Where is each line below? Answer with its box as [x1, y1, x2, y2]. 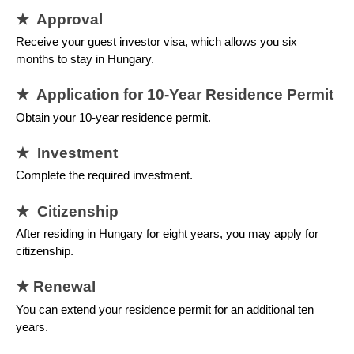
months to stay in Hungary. [16, 53, 157, 66]
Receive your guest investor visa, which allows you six [16, 36, 297, 49]
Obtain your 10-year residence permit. [16, 111, 214, 124]
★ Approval [16, 10, 111, 28]
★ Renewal [16, 278, 100, 296]
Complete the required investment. [16, 169, 196, 183]
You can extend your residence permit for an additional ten [16, 303, 314, 316]
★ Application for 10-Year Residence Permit [16, 86, 337, 104]
